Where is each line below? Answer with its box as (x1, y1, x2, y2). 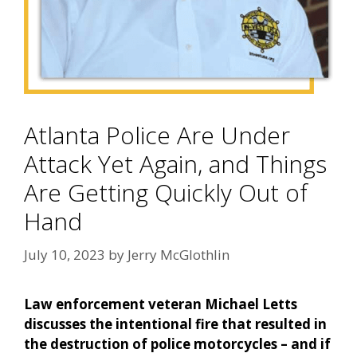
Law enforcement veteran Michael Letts (24, 294, 297, 313)
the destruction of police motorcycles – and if (24, 334, 331, 353)
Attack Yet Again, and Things (24, 147, 327, 181)
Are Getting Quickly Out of (24, 176, 308, 210)
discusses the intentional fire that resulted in (24, 314, 327, 333)
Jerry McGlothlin (127, 245, 229, 264)
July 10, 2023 (24, 245, 105, 264)
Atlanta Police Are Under (24, 119, 290, 152)
